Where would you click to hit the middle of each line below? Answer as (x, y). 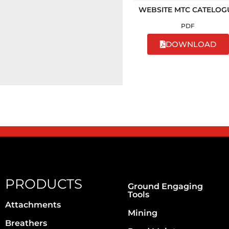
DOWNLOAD (191, 44)
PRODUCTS (44, 184)
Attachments (33, 205)
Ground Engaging (165, 186)
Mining (143, 213)
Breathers (26, 223)
